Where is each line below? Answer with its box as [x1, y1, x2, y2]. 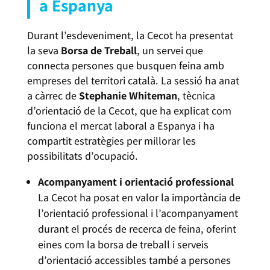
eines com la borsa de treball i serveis [37, 237, 209, 251]
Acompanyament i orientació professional [37, 174, 234, 189]
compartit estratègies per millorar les [27, 133, 196, 148]
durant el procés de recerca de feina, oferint [37, 221, 236, 236]
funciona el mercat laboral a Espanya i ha [27, 118, 215, 133]
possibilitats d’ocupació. [27, 148, 138, 163]
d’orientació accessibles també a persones [37, 253, 231, 267]
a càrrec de [27, 88, 79, 102]
